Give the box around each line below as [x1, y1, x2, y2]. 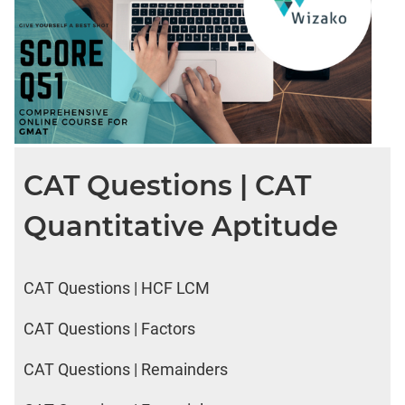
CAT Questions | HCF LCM [24, 278, 210, 297]
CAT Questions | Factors [24, 318, 195, 338]
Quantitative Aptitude [24, 208, 338, 243]
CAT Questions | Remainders [24, 359, 228, 379]
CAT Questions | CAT [24, 167, 311, 202]
